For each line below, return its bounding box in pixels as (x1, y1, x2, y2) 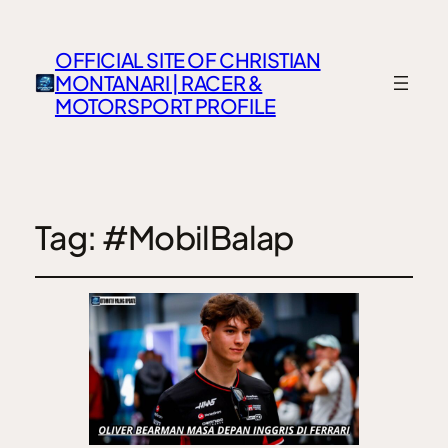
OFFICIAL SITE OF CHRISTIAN (54, 47, 321, 73)
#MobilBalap (101, 217, 294, 257)
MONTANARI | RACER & (54, 70, 263, 96)
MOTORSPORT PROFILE (54, 93, 276, 119)
